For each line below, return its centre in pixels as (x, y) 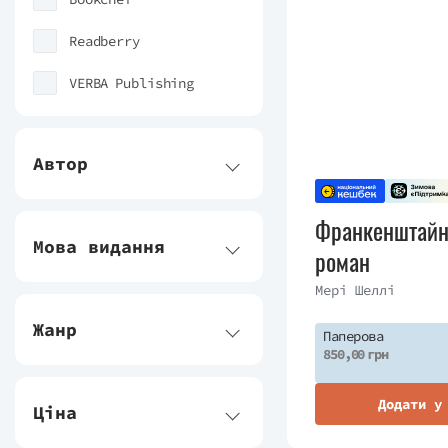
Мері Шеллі (355, 290)
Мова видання (99, 246)
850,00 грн (355, 354)
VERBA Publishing (132, 83)
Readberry (104, 41)
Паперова (353, 336)
